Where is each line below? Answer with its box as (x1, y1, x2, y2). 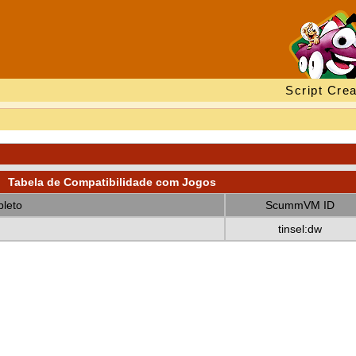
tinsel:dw (277, 222, 322, 235)
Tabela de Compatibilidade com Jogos (7, 176, 216, 188)
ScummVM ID (265, 199, 335, 211)
